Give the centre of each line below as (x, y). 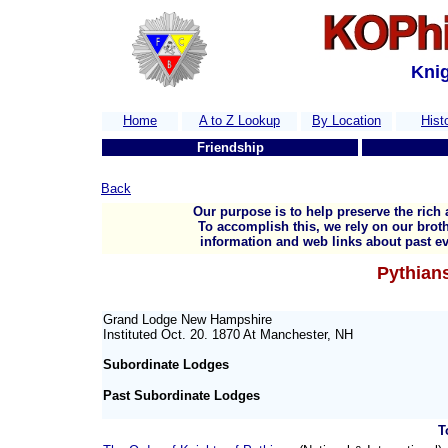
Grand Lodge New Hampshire (187, 319)
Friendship (230, 147)
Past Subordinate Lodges (181, 395)
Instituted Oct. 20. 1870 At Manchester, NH (228, 334)
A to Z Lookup (239, 120)
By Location (346, 120)
